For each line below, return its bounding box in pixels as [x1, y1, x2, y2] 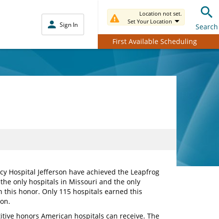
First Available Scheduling [112, 36, 197, 46]
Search [196, 22, 218, 31]
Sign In [60, 20, 78, 29]
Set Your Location [128, 18, 172, 25]
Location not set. [139, 10, 182, 17]
